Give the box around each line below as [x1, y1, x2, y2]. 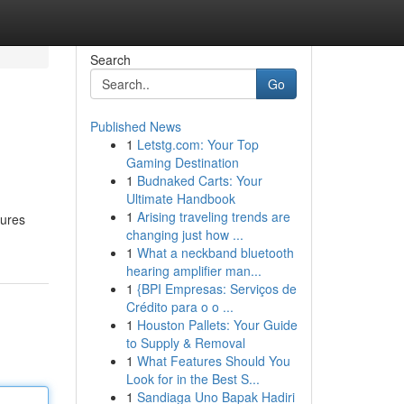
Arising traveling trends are [136, 207, 290, 225]
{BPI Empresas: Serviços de [136, 280, 297, 298]
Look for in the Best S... [125, 370, 260, 388]
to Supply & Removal [125, 334, 245, 352]
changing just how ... [125, 225, 243, 243]
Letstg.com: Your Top [136, 135, 259, 153]
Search [89, 50, 131, 69]
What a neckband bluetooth [136, 243, 294, 262]
